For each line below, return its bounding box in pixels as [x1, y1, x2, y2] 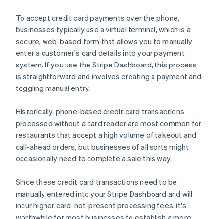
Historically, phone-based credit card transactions [16, 107, 185, 117]
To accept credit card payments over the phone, [16, 13, 180, 23]
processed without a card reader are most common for [16, 118, 202, 129]
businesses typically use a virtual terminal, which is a [16, 24, 191, 35]
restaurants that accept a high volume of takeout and [16, 130, 197, 140]
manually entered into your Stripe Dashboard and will [16, 189, 193, 199]
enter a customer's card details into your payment [16, 48, 185, 58]
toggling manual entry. [16, 83, 90, 93]
